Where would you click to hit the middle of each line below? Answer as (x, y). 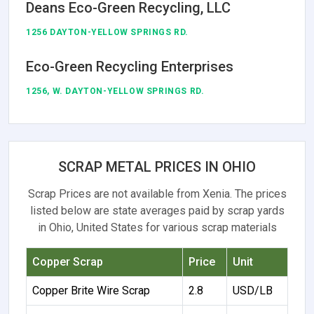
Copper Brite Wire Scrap (91, 290)
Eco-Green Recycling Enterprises (130, 66)
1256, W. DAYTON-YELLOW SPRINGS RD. (115, 91)
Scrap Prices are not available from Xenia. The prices (157, 193)
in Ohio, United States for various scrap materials (157, 227)
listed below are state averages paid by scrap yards (157, 210)
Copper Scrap (68, 261)
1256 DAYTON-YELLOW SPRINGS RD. (107, 32)
